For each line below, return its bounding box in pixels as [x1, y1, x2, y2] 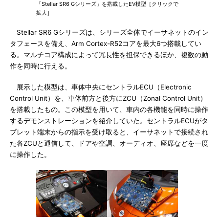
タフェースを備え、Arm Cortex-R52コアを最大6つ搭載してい [10, 40, 201, 47]
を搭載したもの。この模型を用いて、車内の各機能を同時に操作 [10, 106, 208, 113]
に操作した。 [10, 151, 51, 158]
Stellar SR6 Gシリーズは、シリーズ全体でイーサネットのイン [10, 28, 209, 36]
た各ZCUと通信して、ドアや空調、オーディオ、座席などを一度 [10, 139, 208, 147]
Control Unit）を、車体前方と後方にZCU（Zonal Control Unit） [10, 94, 207, 102]
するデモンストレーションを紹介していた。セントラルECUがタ [10, 117, 208, 125]
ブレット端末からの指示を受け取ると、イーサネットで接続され [10, 128, 208, 136]
